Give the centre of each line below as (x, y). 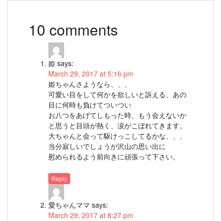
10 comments (73, 30)
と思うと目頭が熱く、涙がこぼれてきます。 (117, 126)
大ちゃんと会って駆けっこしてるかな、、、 (117, 136)
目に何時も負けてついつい (90, 105)
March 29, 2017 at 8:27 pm (91, 215)
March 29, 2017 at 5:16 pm (91, 74)
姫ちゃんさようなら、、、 (90, 84)
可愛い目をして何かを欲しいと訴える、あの (117, 94)
